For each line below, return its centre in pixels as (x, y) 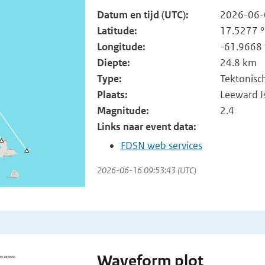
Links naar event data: (146, 127)
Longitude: (121, 47)
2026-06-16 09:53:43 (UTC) (146, 170)
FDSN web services (161, 146)
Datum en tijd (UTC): (143, 15)
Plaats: (112, 95)
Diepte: (113, 63)
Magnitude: (123, 111)
